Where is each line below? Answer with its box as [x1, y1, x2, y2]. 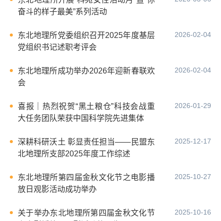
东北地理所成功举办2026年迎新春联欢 [18, 66, 155, 75]
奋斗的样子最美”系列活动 [18, 7, 107, 16]
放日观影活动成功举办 [18, 184, 97, 193]
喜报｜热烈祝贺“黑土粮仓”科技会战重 [18, 102, 155, 110]
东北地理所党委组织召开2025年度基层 [18, 31, 155, 39]
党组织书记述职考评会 [18, 42, 97, 51]
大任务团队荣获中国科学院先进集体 [18, 113, 144, 122]
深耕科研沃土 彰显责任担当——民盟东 [18, 137, 155, 146]
